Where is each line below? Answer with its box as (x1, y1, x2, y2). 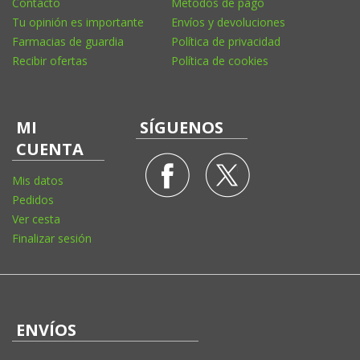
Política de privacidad (171, 33, 280, 49)
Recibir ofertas (12, 52, 88, 68)
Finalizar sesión (12, 230, 92, 246)
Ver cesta (12, 211, 60, 227)
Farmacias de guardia (12, 33, 124, 49)
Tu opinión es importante (12, 14, 144, 30)
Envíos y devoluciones (171, 14, 285, 30)
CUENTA (16, 137, 84, 160)
